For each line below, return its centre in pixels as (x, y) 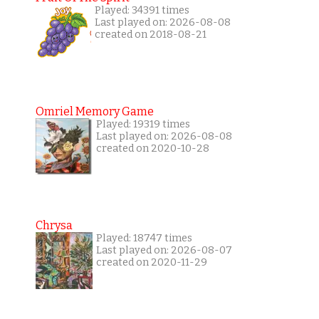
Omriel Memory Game (94, 112)
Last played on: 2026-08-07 (164, 251)
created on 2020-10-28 (152, 149)
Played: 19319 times (143, 125)
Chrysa (54, 226)
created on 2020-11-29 (151, 263)
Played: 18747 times (144, 239)
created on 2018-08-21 (150, 35)
